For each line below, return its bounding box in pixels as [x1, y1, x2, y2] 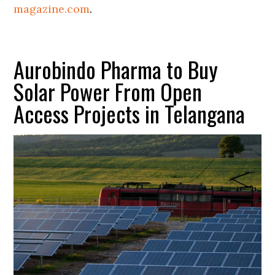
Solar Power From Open [14, 75, 203, 108]
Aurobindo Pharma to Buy [14, 53, 219, 86]
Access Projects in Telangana [14, 97, 246, 130]
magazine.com [14, 2, 90, 17]
